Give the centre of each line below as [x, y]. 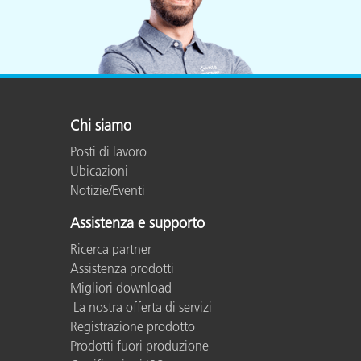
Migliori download [121, 287]
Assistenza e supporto [137, 223]
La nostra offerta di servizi [141, 307]
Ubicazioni [99, 170]
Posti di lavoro [108, 151]
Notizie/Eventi [108, 190]
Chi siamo [101, 125]
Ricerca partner [111, 249]
